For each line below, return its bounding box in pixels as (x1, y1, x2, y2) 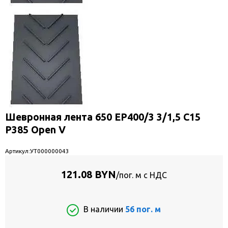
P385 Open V (5, 124, 66, 136)
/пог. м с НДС (116, 170, 167, 180)
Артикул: (5, 147, 30, 154)
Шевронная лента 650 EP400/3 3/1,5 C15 (5, 111, 201, 123)
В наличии (83, 204, 125, 214)
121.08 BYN (61, 168, 116, 180)
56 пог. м (125, 204, 161, 214)
